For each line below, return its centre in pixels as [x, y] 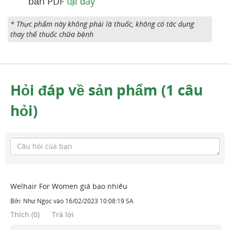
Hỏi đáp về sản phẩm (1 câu [107, 90]
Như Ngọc [37, 201]
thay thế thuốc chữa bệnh [52, 34]
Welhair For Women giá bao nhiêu [69, 186]
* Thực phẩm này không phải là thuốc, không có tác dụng [102, 24]
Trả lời [63, 214]
